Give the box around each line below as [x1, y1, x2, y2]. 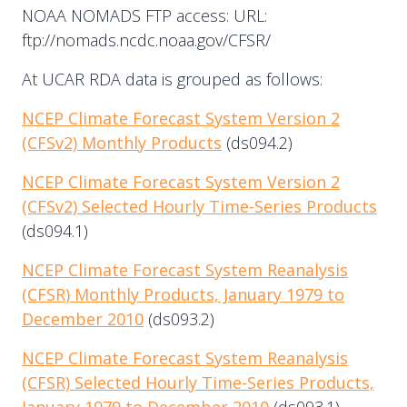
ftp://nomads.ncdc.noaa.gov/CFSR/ [22, 29, 271, 51]
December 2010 [22, 308, 144, 330]
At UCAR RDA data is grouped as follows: [22, 68, 323, 90]
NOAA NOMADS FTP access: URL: [22, 5, 267, 26]
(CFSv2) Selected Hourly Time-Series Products [22, 195, 377, 217]
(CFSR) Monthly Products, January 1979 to [22, 283, 344, 305]
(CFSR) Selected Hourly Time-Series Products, [22, 372, 374, 393]
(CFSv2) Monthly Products [22, 132, 222, 154]
